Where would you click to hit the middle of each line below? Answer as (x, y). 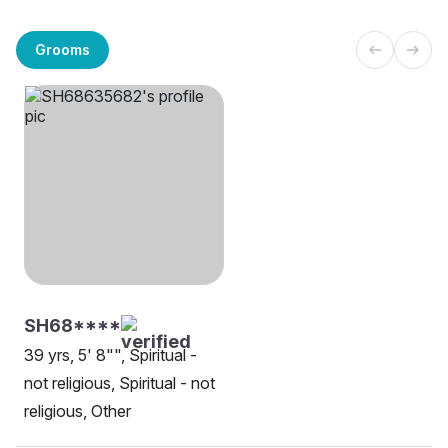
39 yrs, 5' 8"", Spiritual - (110, 355)
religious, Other (77, 411)
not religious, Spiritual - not (119, 383)
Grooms (62, 49)
